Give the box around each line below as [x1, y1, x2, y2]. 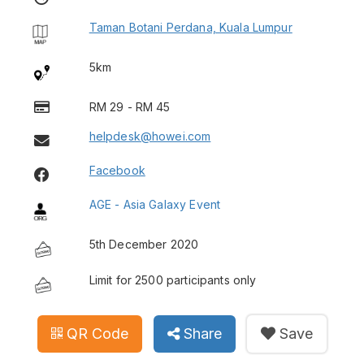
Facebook [89, 163, 145, 178]
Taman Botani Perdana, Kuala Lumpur [89, 20, 292, 35]
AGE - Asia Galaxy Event [89, 197, 221, 212]
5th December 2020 [89, 237, 199, 252]
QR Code [66, 325, 128, 343]
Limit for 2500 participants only [89, 273, 257, 288]
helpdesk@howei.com [89, 129, 211, 144]
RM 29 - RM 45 [89, 99, 171, 114]
